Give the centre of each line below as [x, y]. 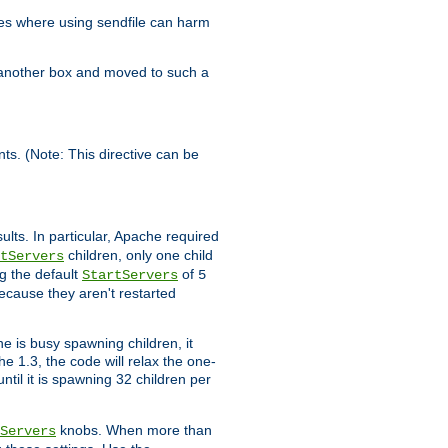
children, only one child [138, 255]
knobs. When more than [134, 430]
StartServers [130, 275]
